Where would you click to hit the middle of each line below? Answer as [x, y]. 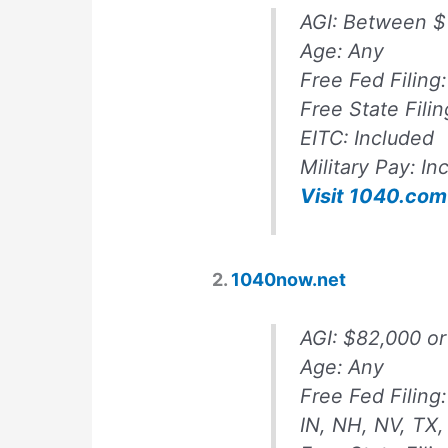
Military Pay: [361, 167]
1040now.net [289, 279]
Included [397, 138]
